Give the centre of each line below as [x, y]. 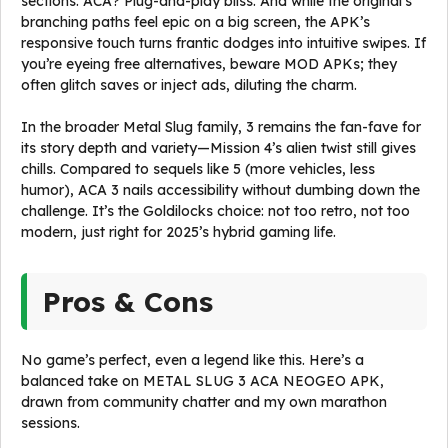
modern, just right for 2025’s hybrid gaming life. [178, 232]
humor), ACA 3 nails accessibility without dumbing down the [220, 190]
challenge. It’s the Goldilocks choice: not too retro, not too [215, 211]
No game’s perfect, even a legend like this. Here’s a [192, 360]
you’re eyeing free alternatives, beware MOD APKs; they [209, 64]
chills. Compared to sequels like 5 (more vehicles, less [198, 169]
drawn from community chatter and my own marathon [204, 402]
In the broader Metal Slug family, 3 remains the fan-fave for [221, 127]
